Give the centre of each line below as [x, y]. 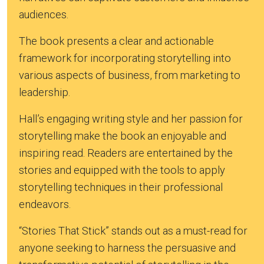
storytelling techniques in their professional [121, 187]
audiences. [44, 15]
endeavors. [45, 204]
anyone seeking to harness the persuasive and [127, 248]
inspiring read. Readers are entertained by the [126, 153]
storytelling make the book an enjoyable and [123, 136]
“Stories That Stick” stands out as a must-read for [133, 231]
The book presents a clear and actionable [116, 41]
